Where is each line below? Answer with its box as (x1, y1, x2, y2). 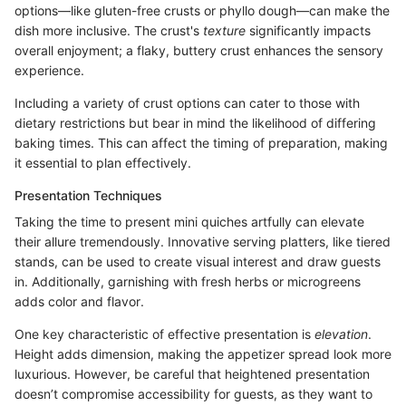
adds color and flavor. (14, 294, 144, 310)
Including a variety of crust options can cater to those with (14, 95, 360, 111)
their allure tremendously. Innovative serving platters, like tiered (14, 234, 391, 250)
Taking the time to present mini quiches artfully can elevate (14, 214, 364, 230)
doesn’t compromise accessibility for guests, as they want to (14, 386, 372, 402)
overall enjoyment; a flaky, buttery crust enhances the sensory (14, 43, 383, 59)
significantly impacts (246, 23, 371, 39)
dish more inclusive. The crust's (14, 23, 203, 39)
